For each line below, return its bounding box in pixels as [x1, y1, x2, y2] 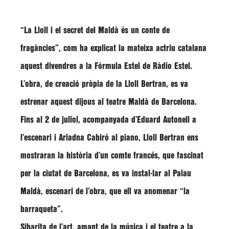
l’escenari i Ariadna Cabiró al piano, [20, 134, 143, 142]
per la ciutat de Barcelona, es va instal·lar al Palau [20, 170, 191, 177]
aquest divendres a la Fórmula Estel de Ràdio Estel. [20, 62, 192, 70]
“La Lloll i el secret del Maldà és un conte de [20, 27, 170, 34]
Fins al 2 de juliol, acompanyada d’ [20, 116, 137, 124]
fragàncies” [20, 44, 59, 52]
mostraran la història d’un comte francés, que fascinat [20, 152, 203, 159]
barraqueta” [20, 205, 61, 213]
